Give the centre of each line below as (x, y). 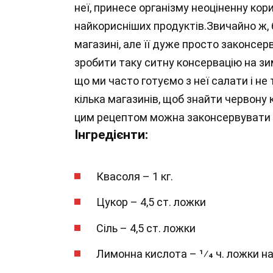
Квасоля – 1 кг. (135, 176)
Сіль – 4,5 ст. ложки (146, 228)
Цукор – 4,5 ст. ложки (151, 202)
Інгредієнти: (111, 135)
